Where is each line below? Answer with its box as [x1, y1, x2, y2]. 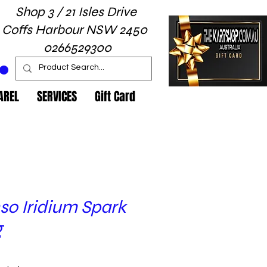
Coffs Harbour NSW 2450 [1, 22, 150, 38]
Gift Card [95, 88, 135, 105]
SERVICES [37, 88, 77, 105]
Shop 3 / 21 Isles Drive [15, 4, 136, 20]
